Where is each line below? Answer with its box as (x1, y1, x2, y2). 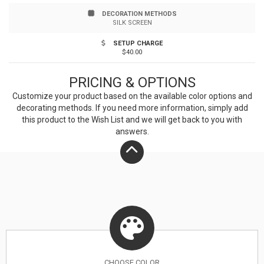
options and (206, 91, 252, 101)
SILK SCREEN (112, 19, 152, 27)
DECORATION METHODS (100, 10, 177, 18)
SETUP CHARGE (111, 39, 163, 47)
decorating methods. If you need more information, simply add (16, 103, 248, 113)
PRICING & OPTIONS (68, 74, 196, 91)
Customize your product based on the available (12, 91, 189, 101)
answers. (115, 127, 149, 136)
